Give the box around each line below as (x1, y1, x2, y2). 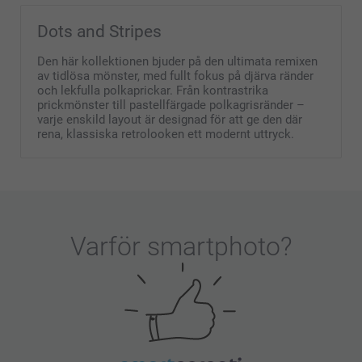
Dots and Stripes (37, 21, 162, 41)
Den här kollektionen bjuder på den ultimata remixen (37, 53, 318, 69)
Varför (69, 230, 147, 262)
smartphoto (146, 230, 280, 262)
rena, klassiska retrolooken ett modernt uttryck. (37, 126, 294, 141)
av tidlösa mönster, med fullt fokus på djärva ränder (37, 68, 314, 83)
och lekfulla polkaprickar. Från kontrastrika (37, 82, 268, 98)
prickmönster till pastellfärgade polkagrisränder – (37, 97, 305, 112)
